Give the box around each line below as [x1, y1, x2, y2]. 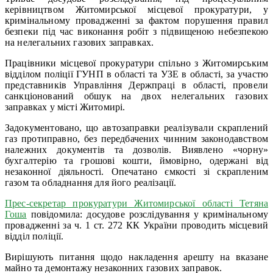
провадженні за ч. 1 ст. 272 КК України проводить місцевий [5, 219, 268, 230]
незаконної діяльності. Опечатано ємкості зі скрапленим [5, 166, 268, 177]
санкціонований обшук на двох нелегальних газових [5, 90, 268, 101]
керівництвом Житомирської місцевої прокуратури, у [5, 4, 268, 15]
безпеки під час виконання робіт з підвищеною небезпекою [5, 26, 268, 37]
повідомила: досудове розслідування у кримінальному [26, 208, 268, 219]
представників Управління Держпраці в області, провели [5, 79, 268, 90]
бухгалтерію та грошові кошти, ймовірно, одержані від [5, 155, 268, 166]
